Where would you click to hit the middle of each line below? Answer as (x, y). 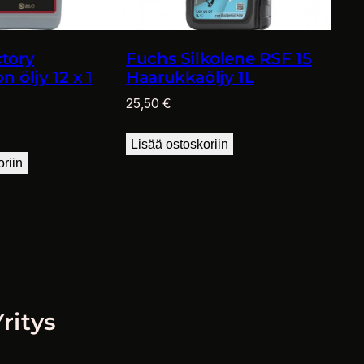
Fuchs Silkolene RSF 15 (219, 59)
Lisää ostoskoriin (180, 145)
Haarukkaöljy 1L (190, 78)
